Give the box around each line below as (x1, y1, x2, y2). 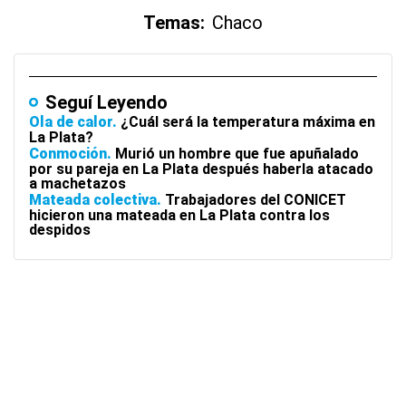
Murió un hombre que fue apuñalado (115, 145, 359, 162)
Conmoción (29, 145, 107, 162)
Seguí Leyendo (45, 92, 168, 113)
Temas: (143, 12, 205, 34)
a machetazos (29, 175, 126, 192)
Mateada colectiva (29, 191, 157, 208)
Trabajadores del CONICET (165, 191, 346, 208)
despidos (29, 221, 91, 238)
